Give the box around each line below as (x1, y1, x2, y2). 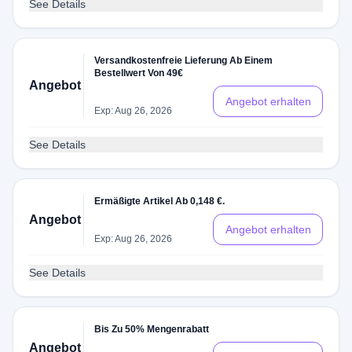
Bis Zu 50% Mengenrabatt (94, 324, 210, 335)
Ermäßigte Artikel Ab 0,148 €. (94, 196, 225, 207)
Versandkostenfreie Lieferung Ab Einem (94, 55, 273, 66)
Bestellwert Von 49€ (94, 68, 184, 79)
